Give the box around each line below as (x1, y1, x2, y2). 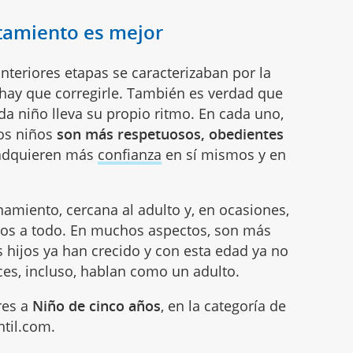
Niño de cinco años (32, 296, 162, 316)
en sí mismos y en (162, 145, 287, 165)
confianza (98, 145, 162, 165)
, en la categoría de (161, 296, 287, 316)
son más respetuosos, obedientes (57, 124, 284, 144)
